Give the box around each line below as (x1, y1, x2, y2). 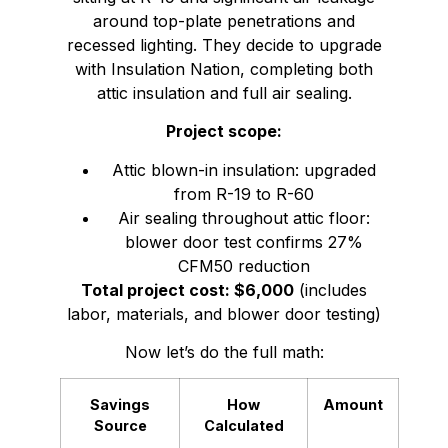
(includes (294, 279, 367, 300)
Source (93, 417, 147, 435)
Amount (323, 396, 383, 414)
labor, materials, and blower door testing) (67, 303, 381, 324)
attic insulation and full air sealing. (96, 82, 352, 103)
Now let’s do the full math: (124, 341, 324, 362)
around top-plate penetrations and (93, 10, 355, 31)
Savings (90, 396, 150, 414)
